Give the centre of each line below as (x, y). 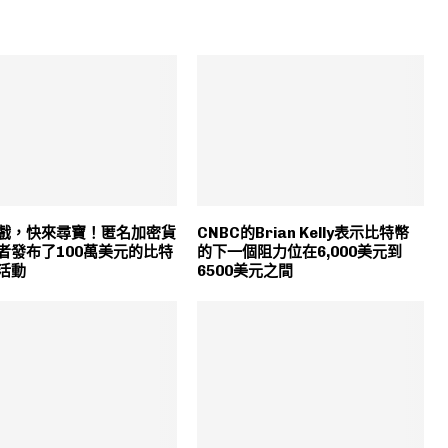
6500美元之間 (245, 270)
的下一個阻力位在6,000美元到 (300, 251)
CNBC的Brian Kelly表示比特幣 (303, 232)
